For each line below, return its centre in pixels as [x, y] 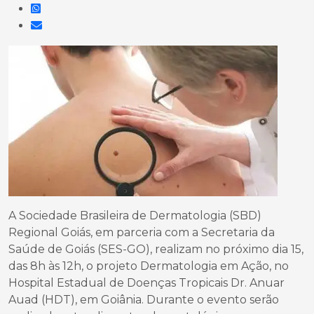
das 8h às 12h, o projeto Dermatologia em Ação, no [149, 266]
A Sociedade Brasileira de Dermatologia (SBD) [135, 216]
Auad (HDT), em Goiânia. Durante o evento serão [144, 300]
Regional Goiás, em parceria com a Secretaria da [142, 232]
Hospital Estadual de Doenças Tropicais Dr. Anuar [146, 283]
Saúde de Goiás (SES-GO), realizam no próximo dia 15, [156, 249]
